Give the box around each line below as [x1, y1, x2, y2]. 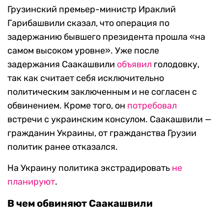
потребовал [127, 100, 177, 111]
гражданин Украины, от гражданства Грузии [7, 128, 196, 139]
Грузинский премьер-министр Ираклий [7, 4, 176, 15]
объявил [117, 59, 152, 70]
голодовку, [152, 59, 199, 70]
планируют [7, 176, 55, 188]
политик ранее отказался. [7, 141, 118, 153]
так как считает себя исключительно [7, 73, 164, 84]
